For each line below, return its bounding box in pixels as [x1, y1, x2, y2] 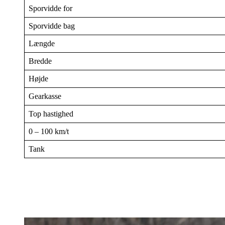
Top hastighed [29, 109, 73, 118]
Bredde [29, 56, 52, 65]
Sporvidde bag [29, 21, 75, 30]
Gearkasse [29, 91, 61, 100]
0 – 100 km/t [29, 127, 69, 136]
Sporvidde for [29, 4, 72, 13]
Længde [29, 39, 55, 48]
